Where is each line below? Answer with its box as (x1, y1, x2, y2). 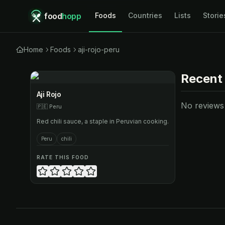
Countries (128, 11, 163, 20)
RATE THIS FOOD (36, 154, 89, 160)
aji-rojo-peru (78, 45, 120, 54)
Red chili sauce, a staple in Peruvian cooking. (36, 118, 169, 125)
